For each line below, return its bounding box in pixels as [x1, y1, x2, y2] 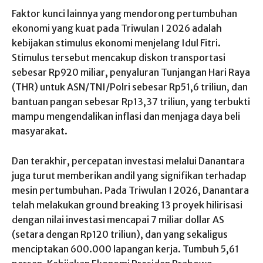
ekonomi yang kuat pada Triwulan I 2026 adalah [12, 22, 222, 34]
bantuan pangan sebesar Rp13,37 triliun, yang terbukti [12, 95, 250, 107]
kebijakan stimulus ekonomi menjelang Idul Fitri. [12, 36, 221, 49]
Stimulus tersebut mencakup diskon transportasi [12, 51, 225, 63]
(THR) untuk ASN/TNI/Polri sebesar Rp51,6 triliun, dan [12, 80, 248, 93]
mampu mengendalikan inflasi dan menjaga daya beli [12, 110, 240, 122]
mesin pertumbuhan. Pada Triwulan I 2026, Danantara [12, 184, 249, 196]
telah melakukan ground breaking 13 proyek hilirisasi [12, 198, 242, 211]
